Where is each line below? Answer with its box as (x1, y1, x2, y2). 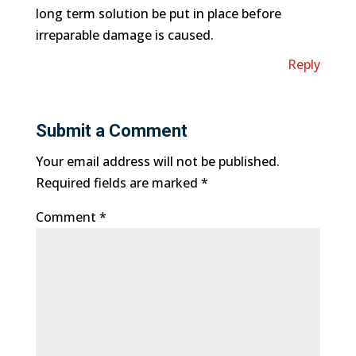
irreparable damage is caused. (35, 26, 214, 44)
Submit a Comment (35, 121, 188, 141)
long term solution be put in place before (35, 5, 281, 22)
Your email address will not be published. (35, 153, 280, 170)
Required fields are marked (35, 174, 201, 192)
